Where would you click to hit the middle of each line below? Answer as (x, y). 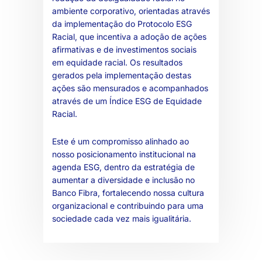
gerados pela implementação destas (122, 75)
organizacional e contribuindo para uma (128, 206)
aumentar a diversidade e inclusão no (123, 180)
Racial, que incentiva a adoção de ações (129, 37)
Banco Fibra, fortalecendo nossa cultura (128, 193)
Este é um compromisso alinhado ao (120, 142)
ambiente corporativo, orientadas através (131, 11)
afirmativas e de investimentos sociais (124, 50)
